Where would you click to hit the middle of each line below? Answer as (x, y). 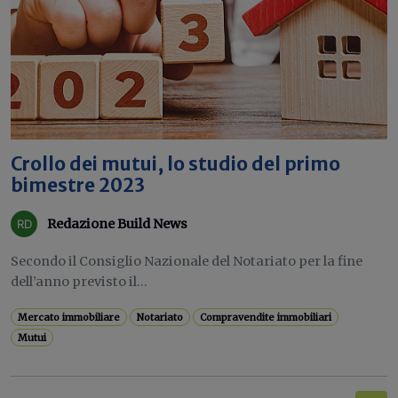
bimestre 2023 (78, 186)
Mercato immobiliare (69, 317)
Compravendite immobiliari (266, 317)
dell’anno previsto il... (79, 282)
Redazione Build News (117, 223)
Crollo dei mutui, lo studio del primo (175, 164)
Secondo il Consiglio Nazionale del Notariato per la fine (187, 261)
